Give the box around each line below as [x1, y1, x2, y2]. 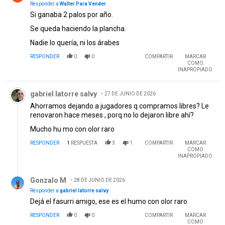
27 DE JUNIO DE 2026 [104, 56, 156, 62]
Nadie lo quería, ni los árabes [30, 4, 120, 12]
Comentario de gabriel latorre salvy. [5, 46, 129, 56]
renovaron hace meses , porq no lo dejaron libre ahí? [30, 76, 194, 84]
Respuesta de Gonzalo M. [5, 133, 95, 143]
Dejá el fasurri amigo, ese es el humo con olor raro [30, 162, 187, 171]
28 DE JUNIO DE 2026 [74, 142, 125, 148]
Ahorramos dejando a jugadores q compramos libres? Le [30, 67, 209, 75]
